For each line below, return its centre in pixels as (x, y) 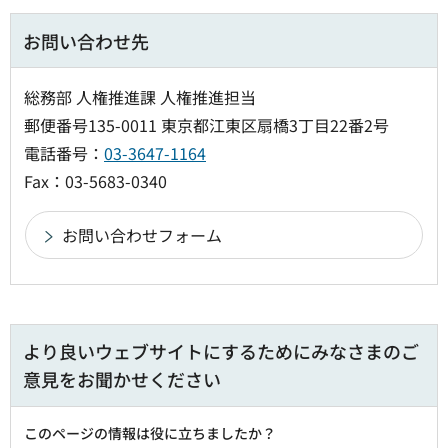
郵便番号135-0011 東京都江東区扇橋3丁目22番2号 (206, 124)
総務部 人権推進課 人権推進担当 (142, 96)
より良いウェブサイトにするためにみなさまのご (221, 350)
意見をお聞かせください (122, 378)
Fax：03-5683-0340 (95, 180)
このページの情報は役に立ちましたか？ (150, 432)
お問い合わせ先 (86, 40)
